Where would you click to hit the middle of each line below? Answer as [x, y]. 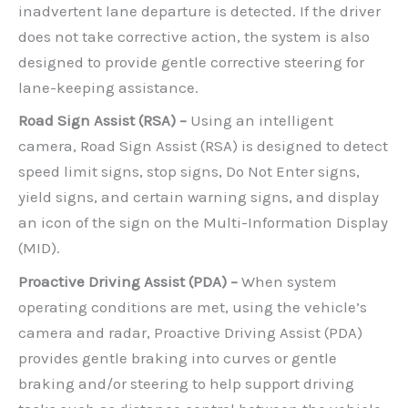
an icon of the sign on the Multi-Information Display [203, 222]
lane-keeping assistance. [108, 87]
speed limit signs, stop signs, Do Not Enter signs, [189, 171]
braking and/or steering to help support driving [186, 383]
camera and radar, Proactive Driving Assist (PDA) [190, 332]
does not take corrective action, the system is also [194, 36]
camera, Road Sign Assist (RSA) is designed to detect [203, 146]
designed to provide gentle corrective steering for [191, 61]
